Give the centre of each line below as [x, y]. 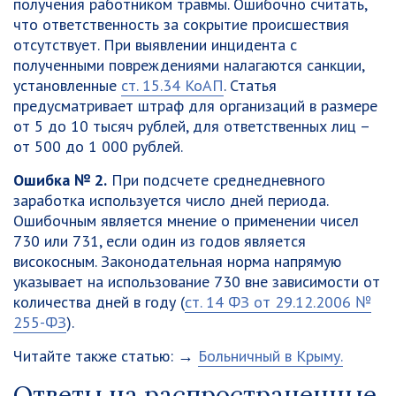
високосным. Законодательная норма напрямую [177, 261]
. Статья [250, 85]
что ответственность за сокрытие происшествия [181, 24]
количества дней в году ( [99, 302]
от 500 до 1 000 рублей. [98, 146]
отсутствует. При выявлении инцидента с [155, 45]
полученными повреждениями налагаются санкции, [189, 65]
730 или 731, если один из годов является [160, 241]
